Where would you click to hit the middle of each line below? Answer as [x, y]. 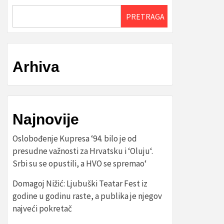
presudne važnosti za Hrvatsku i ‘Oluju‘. [83, 151]
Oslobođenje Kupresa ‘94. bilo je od [75, 138]
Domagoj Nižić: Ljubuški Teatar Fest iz [80, 183]
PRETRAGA [145, 16]
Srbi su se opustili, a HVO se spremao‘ [79, 163]
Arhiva [36, 67]
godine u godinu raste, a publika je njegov [87, 196]
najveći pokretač [42, 208]
